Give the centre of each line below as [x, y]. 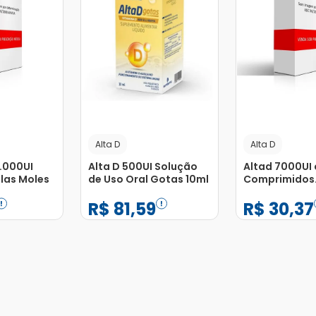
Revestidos [273, 192]
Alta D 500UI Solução [142, 167]
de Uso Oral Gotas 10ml [148, 180]
